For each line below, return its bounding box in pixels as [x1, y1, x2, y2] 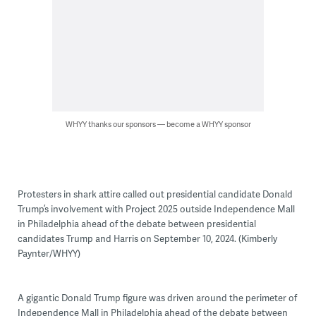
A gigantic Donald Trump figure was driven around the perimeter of [17, 291, 297, 305]
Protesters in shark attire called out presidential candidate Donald [17, 188, 293, 201]
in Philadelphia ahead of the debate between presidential [17, 217, 256, 231]
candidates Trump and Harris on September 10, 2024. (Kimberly [17, 232, 277, 245]
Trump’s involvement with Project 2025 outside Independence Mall [17, 202, 295, 216]
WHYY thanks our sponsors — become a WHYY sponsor [65, 119, 251, 130]
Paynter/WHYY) [17, 247, 80, 260]
